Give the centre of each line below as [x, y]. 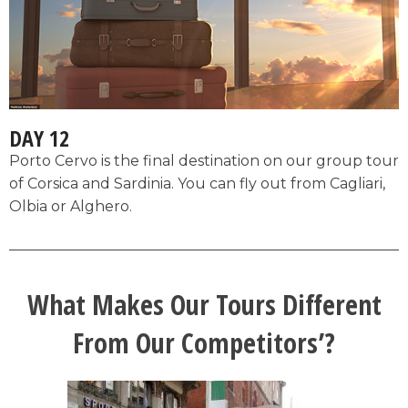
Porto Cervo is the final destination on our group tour [204, 161]
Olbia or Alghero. [71, 207]
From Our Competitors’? [204, 343]
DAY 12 [39, 138]
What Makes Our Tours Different [204, 305]
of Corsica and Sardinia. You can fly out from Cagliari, [197, 184]
